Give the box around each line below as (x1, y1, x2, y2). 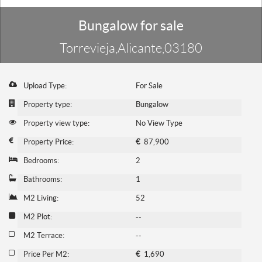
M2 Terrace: (23, 231, 64, 240)
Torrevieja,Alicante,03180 (60, 41, 202, 56)
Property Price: (23, 137, 74, 147)
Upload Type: (23, 81, 67, 91)
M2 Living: (23, 194, 58, 203)
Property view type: (23, 119, 89, 128)
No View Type (135, 119, 182, 128)
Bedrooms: (23, 156, 59, 166)
